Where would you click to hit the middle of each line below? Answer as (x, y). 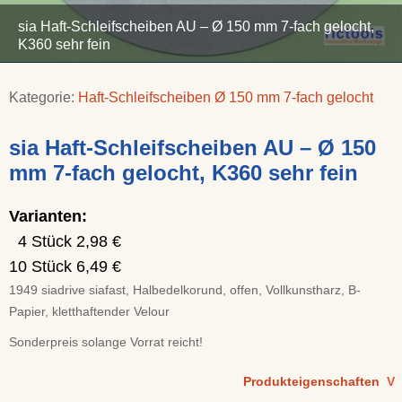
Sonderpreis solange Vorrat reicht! (106, 342)
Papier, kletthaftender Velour (89, 311)
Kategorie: (44, 97)
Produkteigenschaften (315, 381)
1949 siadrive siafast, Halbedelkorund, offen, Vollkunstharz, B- (185, 290)
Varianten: (48, 216)
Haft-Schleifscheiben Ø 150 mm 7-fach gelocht (226, 97)
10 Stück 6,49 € (65, 267)
